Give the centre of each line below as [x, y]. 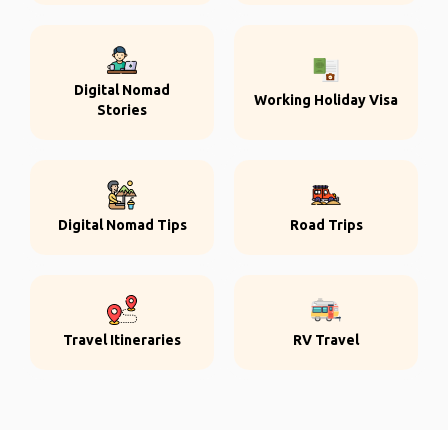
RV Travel [326, 340]
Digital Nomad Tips [122, 225]
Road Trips [326, 225]
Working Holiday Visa [326, 100]
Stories [122, 110]
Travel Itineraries [122, 340]
